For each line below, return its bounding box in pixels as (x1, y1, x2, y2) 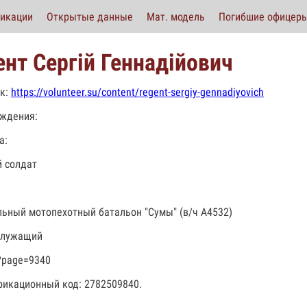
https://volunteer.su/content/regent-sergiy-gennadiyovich (11, 86, 264, 99)
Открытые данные (47, 10, 133, 23)
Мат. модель (147, 10, 205, 23)
